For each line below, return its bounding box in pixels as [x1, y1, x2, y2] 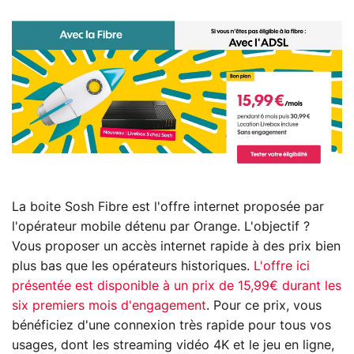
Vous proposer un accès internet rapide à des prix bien [12, 239, 341, 253]
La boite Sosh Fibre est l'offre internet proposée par [12, 200, 324, 213]
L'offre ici [254, 259, 310, 273]
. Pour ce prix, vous [206, 299, 322, 312]
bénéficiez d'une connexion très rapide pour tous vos [12, 318, 331, 332]
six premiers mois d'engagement [12, 299, 206, 312]
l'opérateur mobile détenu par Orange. [12, 220, 240, 233]
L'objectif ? [240, 220, 310, 233]
